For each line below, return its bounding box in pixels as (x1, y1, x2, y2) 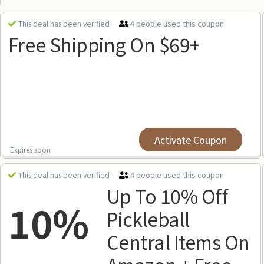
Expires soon (10, 144, 51, 154)
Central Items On (106, 228, 250, 255)
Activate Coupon (154, 133, 227, 147)
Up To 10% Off (106, 182, 228, 209)
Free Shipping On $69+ (8, 31, 200, 58)
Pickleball (106, 205, 190, 232)
